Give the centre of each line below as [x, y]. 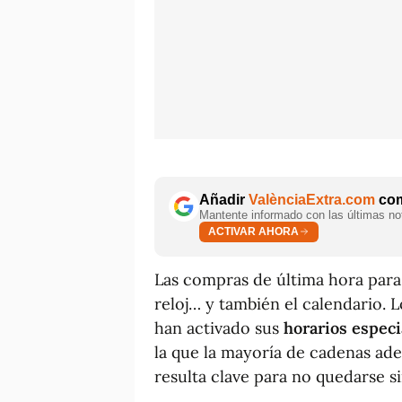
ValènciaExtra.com [312, 199]
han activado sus [219, 328]
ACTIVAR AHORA [253, 232]
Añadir [224, 199]
